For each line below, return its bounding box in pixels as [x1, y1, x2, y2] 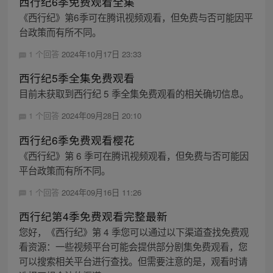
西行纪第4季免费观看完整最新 [18, 208, 168, 224]
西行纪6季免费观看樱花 [18, 132, 135, 147]
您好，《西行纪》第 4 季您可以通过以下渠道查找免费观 [18, 224, 249, 238]
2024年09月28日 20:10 [61, 110, 141, 122]
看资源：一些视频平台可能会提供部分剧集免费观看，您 [18, 239, 247, 253]
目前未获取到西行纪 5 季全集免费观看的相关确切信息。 [18, 87, 249, 101]
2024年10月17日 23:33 [61, 48, 141, 60]
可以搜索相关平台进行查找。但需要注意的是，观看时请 [18, 253, 247, 268]
